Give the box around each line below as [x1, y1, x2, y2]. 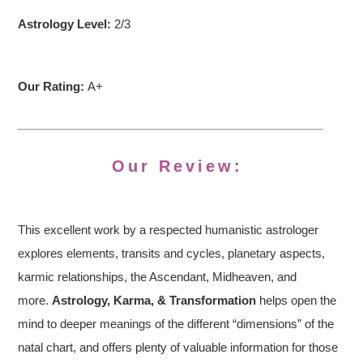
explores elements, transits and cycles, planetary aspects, [18, 246, 326, 260]
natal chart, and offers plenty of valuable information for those [18, 340, 339, 354]
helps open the [256, 293, 337, 307]
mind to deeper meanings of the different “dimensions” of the [18, 317, 335, 331]
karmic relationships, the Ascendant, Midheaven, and [18, 270, 297, 284]
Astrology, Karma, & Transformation [52, 293, 257, 307]
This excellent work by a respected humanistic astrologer [18, 223, 319, 237]
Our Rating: [18, 79, 88, 93]
